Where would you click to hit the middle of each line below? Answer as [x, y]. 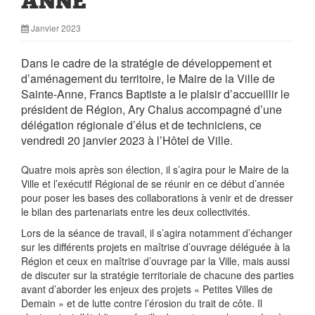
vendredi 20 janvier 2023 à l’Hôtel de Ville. [127, 140]
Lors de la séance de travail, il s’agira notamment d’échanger [157, 233]
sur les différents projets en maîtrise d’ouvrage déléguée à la [156, 247]
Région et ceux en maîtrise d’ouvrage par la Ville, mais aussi [155, 261]
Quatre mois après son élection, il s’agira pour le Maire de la [155, 169]
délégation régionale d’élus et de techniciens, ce [141, 125]
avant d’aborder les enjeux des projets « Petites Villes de [147, 289]
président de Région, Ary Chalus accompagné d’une [152, 109]
